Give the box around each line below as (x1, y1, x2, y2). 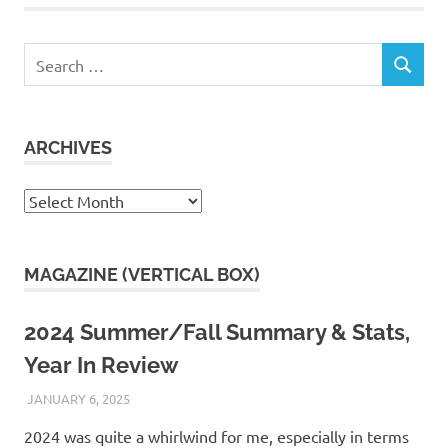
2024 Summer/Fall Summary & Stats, (24, 319, 410, 346)
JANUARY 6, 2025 (26, 389, 130, 407)
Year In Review (24, 352, 178, 379)
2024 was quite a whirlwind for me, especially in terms (24, 425, 409, 446)
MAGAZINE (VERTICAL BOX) (24, 264, 260, 286)
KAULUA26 (129, 389, 195, 407)
